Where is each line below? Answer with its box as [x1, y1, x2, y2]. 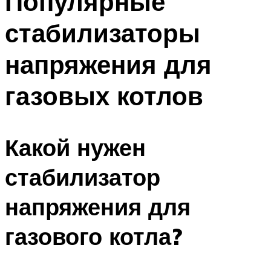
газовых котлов [5, 80, 203, 112]
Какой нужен [5, 132, 146, 162]
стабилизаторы [5, 17, 200, 49]
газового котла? [5, 221, 182, 251]
